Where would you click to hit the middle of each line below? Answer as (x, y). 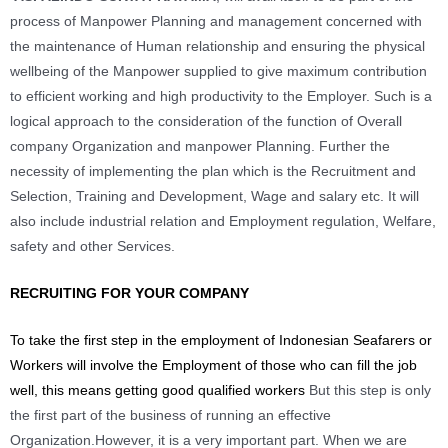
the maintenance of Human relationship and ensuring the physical (217, 47)
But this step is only (370, 391)
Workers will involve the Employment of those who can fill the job (213, 366)
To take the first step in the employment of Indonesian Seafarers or (221, 341)
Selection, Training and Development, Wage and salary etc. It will (214, 197)
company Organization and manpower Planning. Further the (200, 147)
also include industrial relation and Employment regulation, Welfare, (223, 222)
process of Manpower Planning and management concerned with (216, 22)
